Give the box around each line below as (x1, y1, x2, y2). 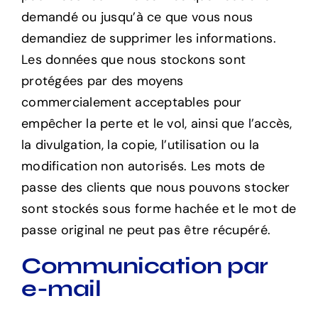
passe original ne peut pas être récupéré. (21, 221, 271, 239)
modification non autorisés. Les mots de (21, 158, 265, 175)
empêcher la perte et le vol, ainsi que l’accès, (21, 115, 292, 133)
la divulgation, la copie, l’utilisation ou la (21, 136, 260, 154)
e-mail (21, 275, 102, 303)
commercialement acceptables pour (21, 94, 242, 111)
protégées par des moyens (21, 72, 184, 90)
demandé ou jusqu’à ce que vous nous (21, 9, 253, 26)
